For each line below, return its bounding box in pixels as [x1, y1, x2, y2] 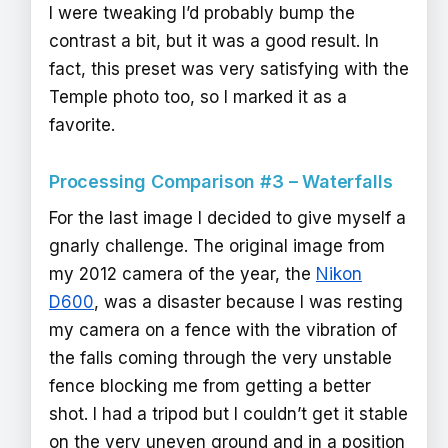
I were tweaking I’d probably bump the [49, 3, 355, 24]
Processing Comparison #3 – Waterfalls [49, 171, 393, 193]
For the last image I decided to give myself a [49, 208, 406, 229]
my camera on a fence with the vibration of [49, 320, 397, 341]
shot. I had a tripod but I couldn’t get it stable [49, 404, 408, 425]
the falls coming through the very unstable [49, 348, 392, 369]
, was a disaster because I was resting [94, 292, 403, 313]
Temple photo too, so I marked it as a [49, 87, 347, 108]
